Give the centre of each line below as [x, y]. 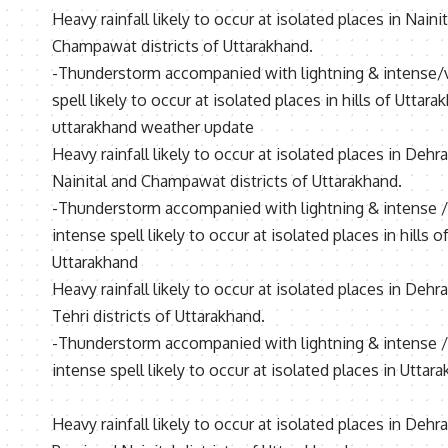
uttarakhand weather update [153, 127]
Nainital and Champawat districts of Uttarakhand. [227, 181]
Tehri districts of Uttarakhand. [158, 316]
